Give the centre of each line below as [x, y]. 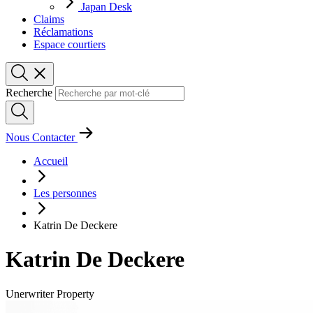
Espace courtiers [70, 44]
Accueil [51, 161]
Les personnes [65, 193]
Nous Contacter [42, 137]
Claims [49, 19]
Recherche [29, 93]
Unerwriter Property [50, 293]
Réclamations [63, 32]
